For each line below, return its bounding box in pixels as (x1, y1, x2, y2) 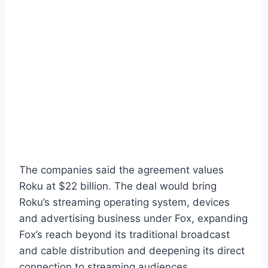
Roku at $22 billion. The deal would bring (19, 179, 217, 192)
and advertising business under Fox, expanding (19, 212, 248, 224)
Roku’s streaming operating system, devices (19, 196, 230, 208)
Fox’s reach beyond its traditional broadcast (19, 228, 230, 240)
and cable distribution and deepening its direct (19, 244, 245, 257)
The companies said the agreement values (19, 163, 224, 176)
